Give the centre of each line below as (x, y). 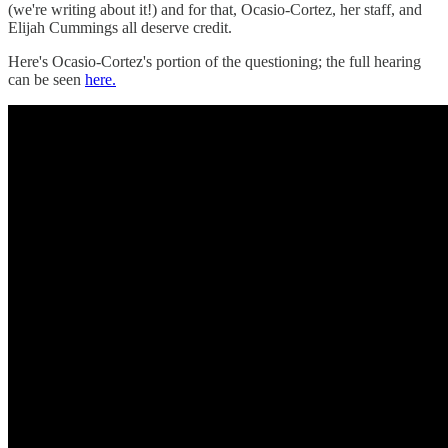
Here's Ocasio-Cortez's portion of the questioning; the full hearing (214, 61)
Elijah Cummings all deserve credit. (120, 27)
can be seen (46, 79)
